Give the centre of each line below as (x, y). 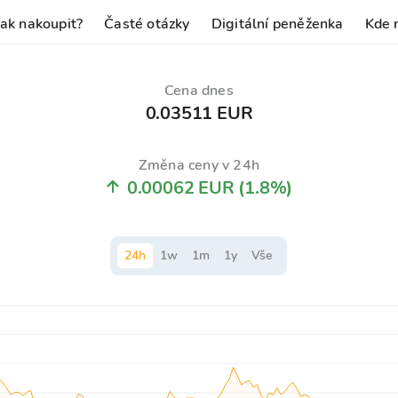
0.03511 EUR (199, 113)
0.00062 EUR (180, 188)
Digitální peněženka (277, 24)
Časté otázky (147, 24)
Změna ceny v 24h (199, 165)
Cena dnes (199, 91)
